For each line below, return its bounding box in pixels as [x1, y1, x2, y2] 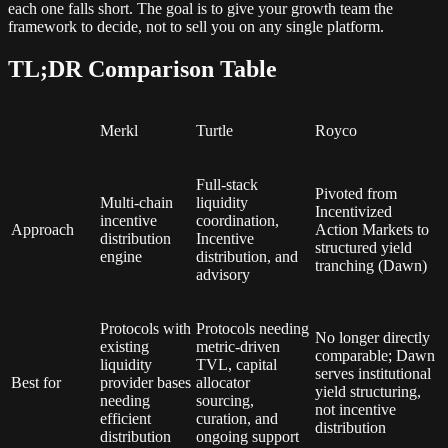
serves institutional [315, 364, 431, 382]
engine [100, 247, 142, 265]
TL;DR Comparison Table [8, 55, 277, 82]
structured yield [315, 238, 412, 256]
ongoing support [196, 427, 299, 445]
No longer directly [315, 328, 430, 346]
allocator [196, 373, 250, 391]
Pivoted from [315, 184, 397, 202]
